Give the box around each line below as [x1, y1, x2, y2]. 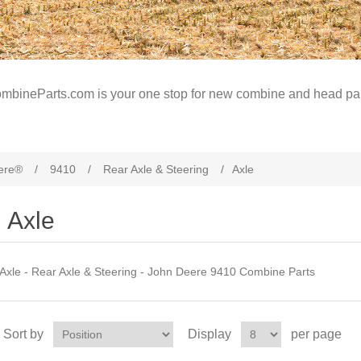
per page [290, 327, 342, 341]
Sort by [2, 327, 44, 341]
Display [187, 327, 231, 341]
